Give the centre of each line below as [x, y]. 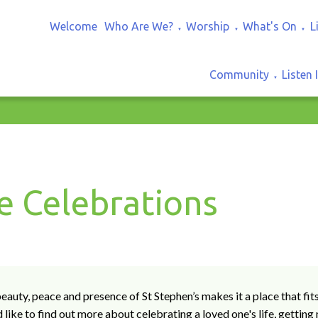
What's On [270, 26]
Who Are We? [138, 26]
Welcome [74, 26]
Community [239, 74]
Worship [208, 26]
